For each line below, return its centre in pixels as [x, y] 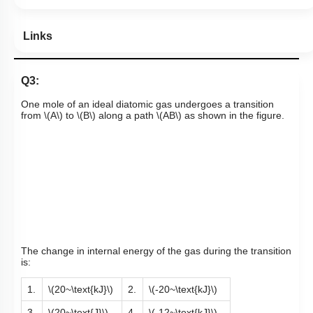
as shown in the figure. [234, 116]
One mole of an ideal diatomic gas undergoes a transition [147, 104]
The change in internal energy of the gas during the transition [156, 251]
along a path [126, 116]
